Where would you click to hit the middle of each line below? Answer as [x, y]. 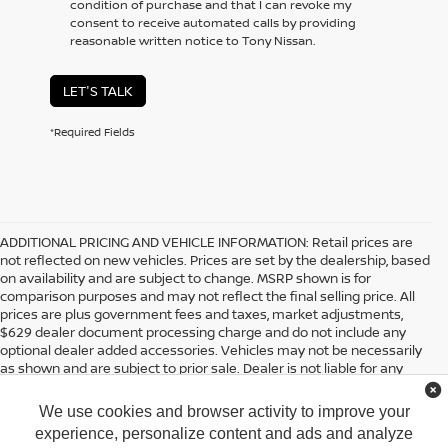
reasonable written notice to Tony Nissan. [192, 41]
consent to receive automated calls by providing [213, 23]
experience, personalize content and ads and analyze [224, 433]
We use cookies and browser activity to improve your [224, 411]
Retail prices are [361, 242]
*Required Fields [92, 132]
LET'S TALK [98, 91]
